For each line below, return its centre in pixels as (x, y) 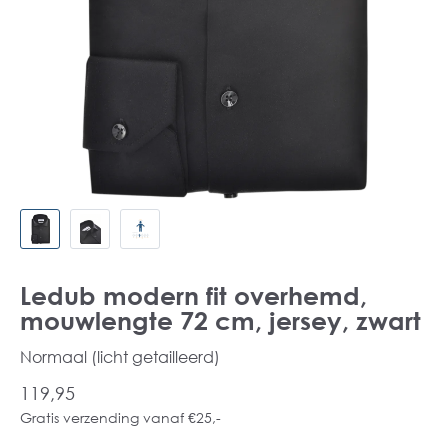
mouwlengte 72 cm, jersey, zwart (220, 320)
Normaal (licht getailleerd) (120, 356)
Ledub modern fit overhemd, (193, 295)
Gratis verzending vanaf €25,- (120, 417)
